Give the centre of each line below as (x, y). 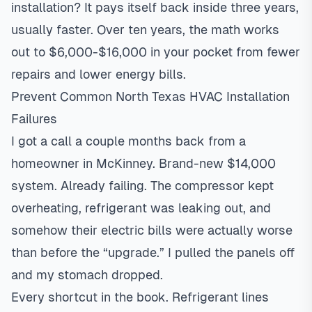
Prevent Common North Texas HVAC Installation (150, 96)
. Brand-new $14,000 (214, 163)
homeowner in (54, 163)
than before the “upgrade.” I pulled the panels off (153, 252)
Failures (34, 119)
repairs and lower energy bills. (99, 74)
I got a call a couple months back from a (128, 141)
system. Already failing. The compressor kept (142, 186)
